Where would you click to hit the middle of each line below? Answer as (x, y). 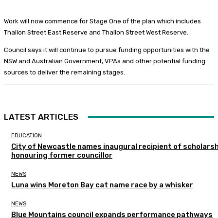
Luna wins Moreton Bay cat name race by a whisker (102, 185)
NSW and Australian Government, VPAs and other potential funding (105, 61)
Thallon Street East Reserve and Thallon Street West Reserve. (96, 32)
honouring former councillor (62, 155)
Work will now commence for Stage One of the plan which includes (102, 21)
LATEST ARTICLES (41, 117)
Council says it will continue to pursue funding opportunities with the (107, 50)
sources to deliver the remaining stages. (64, 72)
